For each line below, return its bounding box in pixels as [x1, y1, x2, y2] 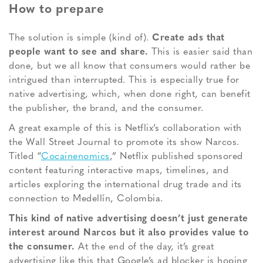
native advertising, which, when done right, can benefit [9, 90, 251, 100]
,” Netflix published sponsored [109, 152, 243, 162]
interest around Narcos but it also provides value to [9, 228, 248, 238]
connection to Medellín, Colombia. [9, 194, 163, 204]
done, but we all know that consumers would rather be [9, 62, 250, 72]
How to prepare [9, 4, 104, 16]
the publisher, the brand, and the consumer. [9, 104, 204, 114]
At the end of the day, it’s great [75, 242, 214, 252]
